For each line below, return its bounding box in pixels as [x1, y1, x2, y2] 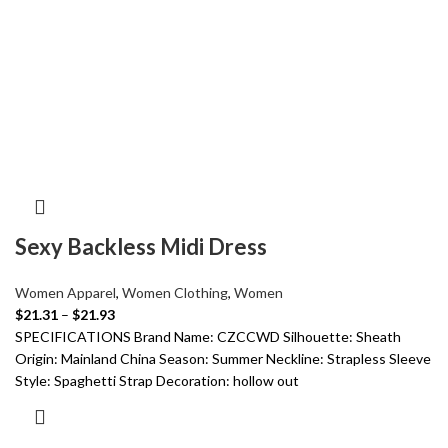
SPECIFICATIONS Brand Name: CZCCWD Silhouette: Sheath [15, 327, 401, 345]
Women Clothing [122, 283, 228, 301]
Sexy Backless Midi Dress [15, 232, 267, 260]
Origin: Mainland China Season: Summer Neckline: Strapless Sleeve [15, 349, 431, 367]
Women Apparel [15, 283, 116, 301]
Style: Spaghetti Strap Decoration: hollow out [15, 371, 299, 389]
